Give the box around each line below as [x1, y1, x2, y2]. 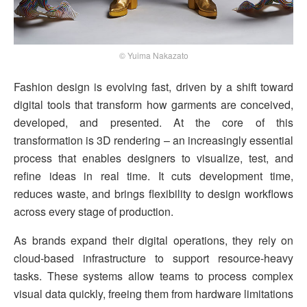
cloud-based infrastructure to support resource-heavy [14, 249, 293, 266]
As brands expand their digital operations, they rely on [14, 232, 293, 248]
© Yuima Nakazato [119, 49, 188, 61]
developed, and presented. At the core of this [14, 114, 293, 130]
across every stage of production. [14, 203, 173, 219]
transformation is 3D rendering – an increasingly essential [14, 132, 293, 148]
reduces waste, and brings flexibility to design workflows [14, 185, 293, 201]
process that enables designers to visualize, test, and [14, 149, 293, 166]
